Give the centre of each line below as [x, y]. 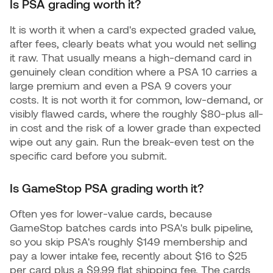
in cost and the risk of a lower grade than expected [135, 128]
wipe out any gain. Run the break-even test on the [132, 142]
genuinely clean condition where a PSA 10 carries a [133, 72]
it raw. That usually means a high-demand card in [131, 58]
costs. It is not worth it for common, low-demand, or [136, 100]
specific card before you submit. [88, 156]
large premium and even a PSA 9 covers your [121, 86]
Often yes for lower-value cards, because [111, 214]
